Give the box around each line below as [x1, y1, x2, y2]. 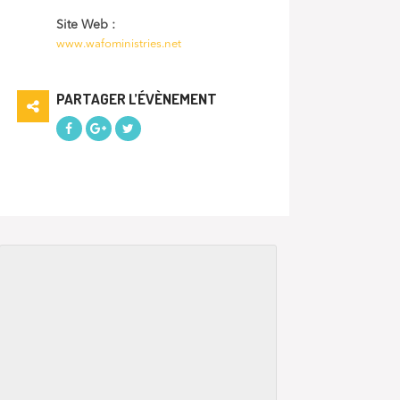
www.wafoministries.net [55, 37, 181, 50]
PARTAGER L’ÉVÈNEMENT [55, 88, 217, 108]
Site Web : [55, 18, 115, 31]
